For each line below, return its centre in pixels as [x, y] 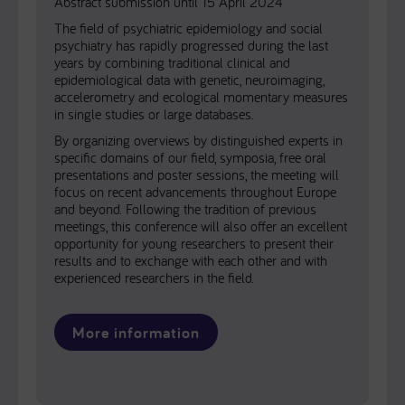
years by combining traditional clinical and [172, 62]
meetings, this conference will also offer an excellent [201, 226]
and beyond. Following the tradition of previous [185, 209]
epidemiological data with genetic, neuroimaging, [189, 80]
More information [136, 332]
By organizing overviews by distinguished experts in [198, 140]
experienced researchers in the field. [154, 278]
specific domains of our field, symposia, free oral [190, 157]
